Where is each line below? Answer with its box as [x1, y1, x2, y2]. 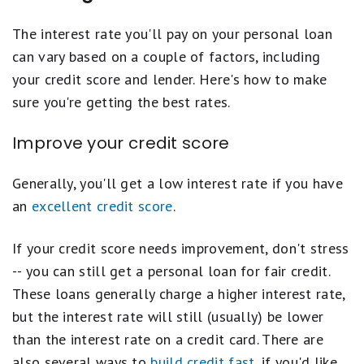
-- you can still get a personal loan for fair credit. [12, 262, 330, 280]
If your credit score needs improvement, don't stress [12, 239, 349, 258]
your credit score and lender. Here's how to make [12, 70, 327, 89]
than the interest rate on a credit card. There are [12, 330, 323, 349]
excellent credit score [31, 197, 173, 215]
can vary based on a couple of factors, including [12, 47, 321, 66]
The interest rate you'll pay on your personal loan [12, 24, 332, 43]
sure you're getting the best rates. [12, 93, 231, 111]
